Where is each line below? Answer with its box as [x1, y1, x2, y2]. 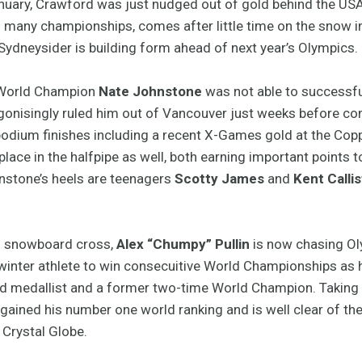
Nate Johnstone [99, 82, 202, 99]
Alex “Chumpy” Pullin [116, 235, 250, 252]
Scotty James [171, 170, 264, 187]
